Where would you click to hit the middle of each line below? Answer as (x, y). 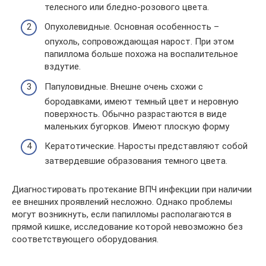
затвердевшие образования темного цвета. (136, 161)
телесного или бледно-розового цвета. (127, 7)
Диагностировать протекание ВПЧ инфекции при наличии (132, 189)
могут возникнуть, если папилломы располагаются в (122, 214)
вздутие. (63, 66)
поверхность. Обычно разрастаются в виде (136, 114)
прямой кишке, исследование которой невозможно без (127, 227)
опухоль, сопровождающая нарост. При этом (139, 42)
